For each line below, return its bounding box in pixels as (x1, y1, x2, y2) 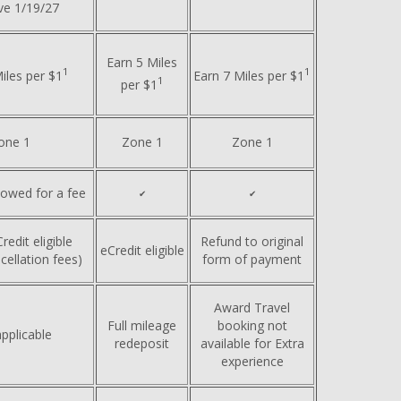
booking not (217, 316, 287, 334)
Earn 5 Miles (107, 53, 177, 71)
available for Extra (200, 334, 304, 352)
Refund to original (200, 232, 303, 250)
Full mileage (107, 316, 176, 334)
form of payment (202, 250, 302, 268)
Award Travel (214, 298, 290, 316)
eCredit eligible (99, 241, 184, 259)
